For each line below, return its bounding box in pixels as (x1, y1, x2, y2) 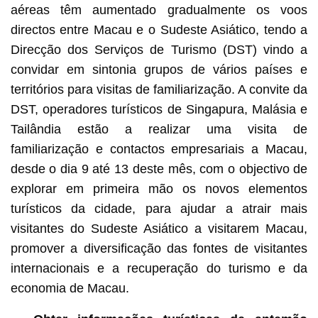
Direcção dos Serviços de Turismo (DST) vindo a (10, 43, 308, 57)
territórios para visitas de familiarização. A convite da (10, 82, 308, 97)
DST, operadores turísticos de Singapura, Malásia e (10, 102, 308, 117)
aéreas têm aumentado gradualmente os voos (10, 3, 308, 18)
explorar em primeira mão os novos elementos (10, 182, 308, 197)
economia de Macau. (10, 281, 129, 296)
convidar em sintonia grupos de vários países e (10, 62, 308, 77)
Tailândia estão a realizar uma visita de (10, 122, 308, 137)
